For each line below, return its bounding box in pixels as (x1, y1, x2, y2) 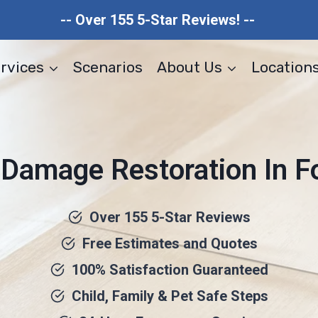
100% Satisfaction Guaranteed (71, 261, 268, 278)
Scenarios (73, 57, 143, 76)
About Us (156, 57, 222, 76)
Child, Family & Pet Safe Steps (71, 287, 268, 305)
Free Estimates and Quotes (82, 235, 258, 252)
